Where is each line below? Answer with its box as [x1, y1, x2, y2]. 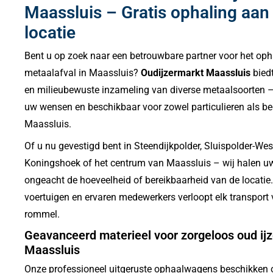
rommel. [24, 208, 60, 220]
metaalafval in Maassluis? [24, 66, 141, 79]
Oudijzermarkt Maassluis [141, 66, 250, 79]
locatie [24, 22, 76, 43]
